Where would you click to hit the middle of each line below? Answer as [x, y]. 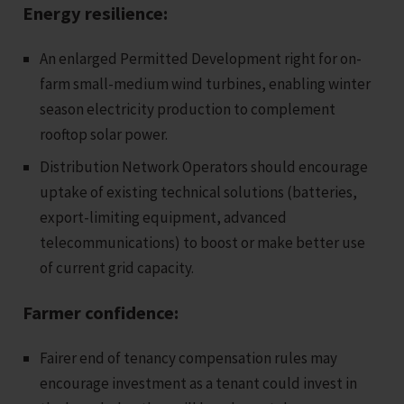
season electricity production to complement [188, 109]
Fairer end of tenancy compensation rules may [189, 358]
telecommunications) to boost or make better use [203, 242]
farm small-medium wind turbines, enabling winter [206, 83]
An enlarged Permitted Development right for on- [201, 58]
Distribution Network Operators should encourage [204, 166]
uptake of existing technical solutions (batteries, [199, 192]
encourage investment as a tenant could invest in [199, 383]
